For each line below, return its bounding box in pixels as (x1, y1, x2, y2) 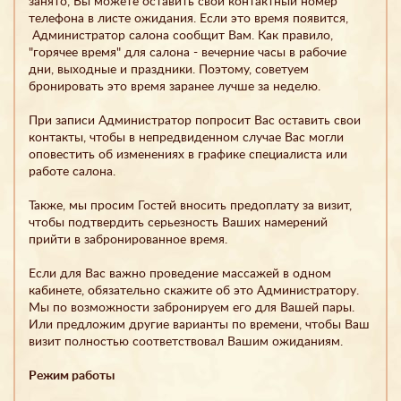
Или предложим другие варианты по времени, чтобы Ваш (29, 318, 370, 331)
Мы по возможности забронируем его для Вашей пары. (29, 301, 354, 314)
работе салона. (29, 165, 119, 178)
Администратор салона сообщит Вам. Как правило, (29, 29, 333, 42)
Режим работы (29, 369, 115, 382)
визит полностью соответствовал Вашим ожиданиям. (29, 335, 343, 348)
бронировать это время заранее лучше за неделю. (29, 80, 320, 93)
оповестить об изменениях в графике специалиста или (29, 148, 347, 161)
